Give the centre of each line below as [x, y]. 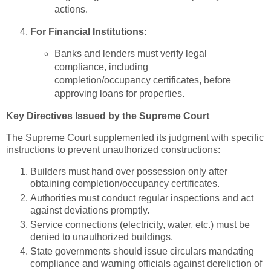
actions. [71, 9]
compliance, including [101, 67]
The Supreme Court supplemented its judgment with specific [135, 137]
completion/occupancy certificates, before [142, 80]
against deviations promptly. [90, 210]
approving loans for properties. [119, 94]
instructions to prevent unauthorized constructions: [113, 149]
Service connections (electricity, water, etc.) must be [140, 224]
